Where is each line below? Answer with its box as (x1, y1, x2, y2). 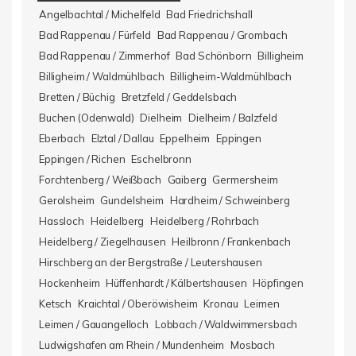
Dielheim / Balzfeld (188, 111, 277, 124)
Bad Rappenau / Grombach (157, 29, 288, 41)
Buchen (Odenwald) (39, 111, 134, 124)
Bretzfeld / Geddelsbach (121, 91, 238, 103)
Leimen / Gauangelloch (39, 318, 149, 331)
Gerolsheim (39, 194, 95, 207)
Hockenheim (39, 277, 100, 289)
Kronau (203, 297, 238, 310)
